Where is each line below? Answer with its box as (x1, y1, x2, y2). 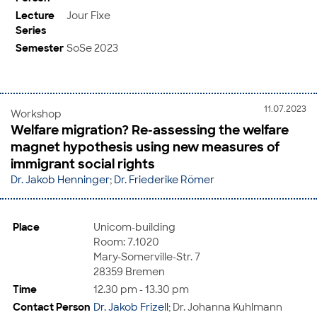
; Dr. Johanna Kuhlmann (168, 299, 282, 313)
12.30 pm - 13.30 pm (93, 282, 189, 296)
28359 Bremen (93, 264, 165, 278)
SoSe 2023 (67, 40, 118, 54)
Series (16, 23, 46, 37)
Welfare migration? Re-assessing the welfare (11, 121, 289, 139)
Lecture (16, 8, 54, 22)
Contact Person (13, 299, 91, 313)
